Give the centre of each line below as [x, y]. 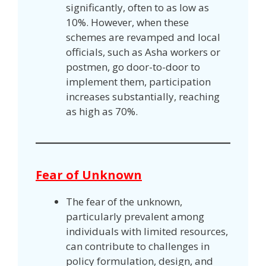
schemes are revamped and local [143, 37]
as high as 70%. [102, 111]
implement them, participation [138, 81]
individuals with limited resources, [147, 231]
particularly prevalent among [135, 216]
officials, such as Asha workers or [143, 52]
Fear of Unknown [89, 175]
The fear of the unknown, [124, 201]
